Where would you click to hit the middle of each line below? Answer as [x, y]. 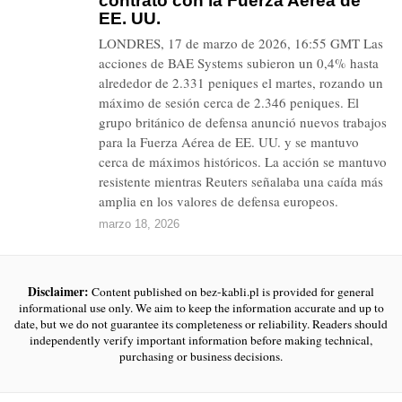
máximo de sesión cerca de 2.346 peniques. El [229, 102]
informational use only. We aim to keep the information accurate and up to [201, 308]
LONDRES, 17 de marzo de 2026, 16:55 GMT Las [241, 43]
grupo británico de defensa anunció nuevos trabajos [243, 122]
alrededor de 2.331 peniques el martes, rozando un [241, 83]
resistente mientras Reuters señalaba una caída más [241, 181]
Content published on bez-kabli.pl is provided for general [232, 292]
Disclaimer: [58, 292]
